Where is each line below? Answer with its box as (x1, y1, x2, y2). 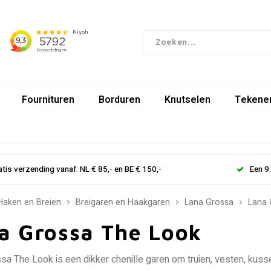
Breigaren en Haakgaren (76, 196, 170, 209)
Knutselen (165, 92, 211, 107)
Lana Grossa (184, 196, 233, 209)
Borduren (99, 92, 140, 107)
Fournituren (22, 92, 74, 107)
